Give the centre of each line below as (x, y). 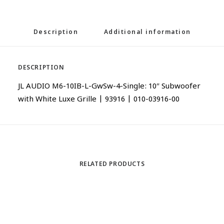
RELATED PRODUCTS (112, 164)
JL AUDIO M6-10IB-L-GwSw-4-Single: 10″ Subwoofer (109, 87)
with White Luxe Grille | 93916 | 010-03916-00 (100, 100)
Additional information (147, 32)
